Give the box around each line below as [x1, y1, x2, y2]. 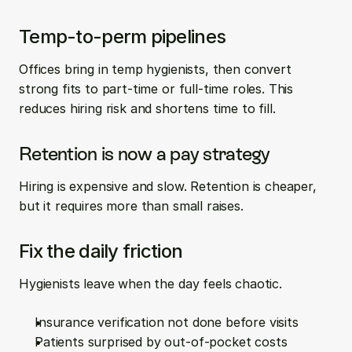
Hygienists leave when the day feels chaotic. [19, 276, 282, 291]
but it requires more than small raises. [19, 198, 244, 214]
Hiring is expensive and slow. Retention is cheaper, [19, 178, 317, 194]
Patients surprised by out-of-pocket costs [35, 334, 295, 350]
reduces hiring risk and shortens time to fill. [19, 101, 276, 116]
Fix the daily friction [19, 240, 183, 262]
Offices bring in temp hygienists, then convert [19, 61, 291, 77]
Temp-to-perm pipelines [19, 25, 226, 48]
